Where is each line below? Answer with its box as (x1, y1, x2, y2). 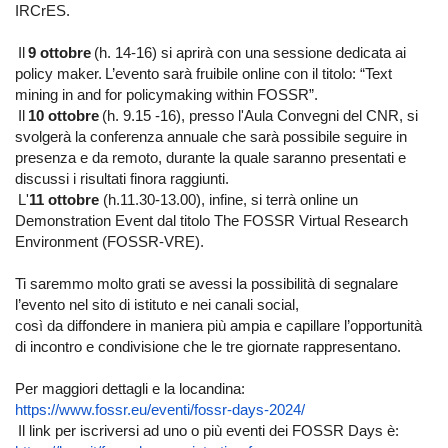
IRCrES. (15, 3, 70, 19)
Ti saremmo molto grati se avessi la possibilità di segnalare (15, 276, 398, 292)
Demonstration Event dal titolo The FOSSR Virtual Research (15, 213, 408, 229)
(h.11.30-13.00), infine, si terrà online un (103, 192, 358, 208)
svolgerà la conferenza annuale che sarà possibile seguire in (15, 129, 407, 145)
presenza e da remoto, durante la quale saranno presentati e (15, 150, 406, 166)
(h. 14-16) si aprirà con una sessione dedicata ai (91, 45, 406, 61)
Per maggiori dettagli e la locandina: (15, 381, 245, 397)
